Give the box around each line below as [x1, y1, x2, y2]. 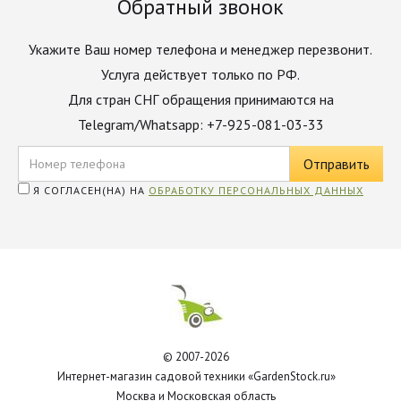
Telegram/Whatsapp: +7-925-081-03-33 [77, 115, 324, 133]
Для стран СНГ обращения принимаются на [67, 90, 334, 108]
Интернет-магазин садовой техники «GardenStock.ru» [56, 369, 336, 384]
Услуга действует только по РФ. [101, 65, 300, 83]
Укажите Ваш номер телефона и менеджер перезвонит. [29, 40, 372, 58]
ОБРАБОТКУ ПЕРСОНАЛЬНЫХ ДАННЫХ [149, 183, 363, 197]
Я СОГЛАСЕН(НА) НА [30, 183, 149, 197]
